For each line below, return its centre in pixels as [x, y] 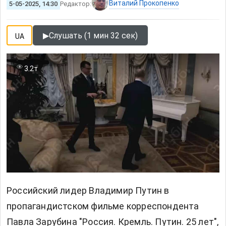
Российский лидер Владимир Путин [84, 191]
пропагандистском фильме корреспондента [103, 206]
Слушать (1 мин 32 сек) [93, 35]
